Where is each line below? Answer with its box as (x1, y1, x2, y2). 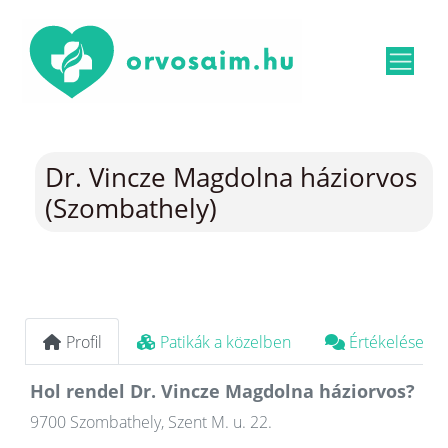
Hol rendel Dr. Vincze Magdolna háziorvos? (30, 379, 415, 404)
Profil (66, 330, 102, 353)
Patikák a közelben (160, 330, 291, 353)
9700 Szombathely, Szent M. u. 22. (30, 411, 272, 434)
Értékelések (349, 330, 432, 353)
